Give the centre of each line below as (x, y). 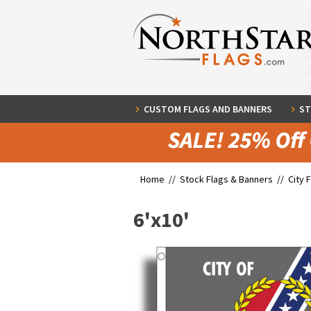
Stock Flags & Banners (226, 179)
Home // (160, 179)
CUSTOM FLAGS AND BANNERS (208, 109)
